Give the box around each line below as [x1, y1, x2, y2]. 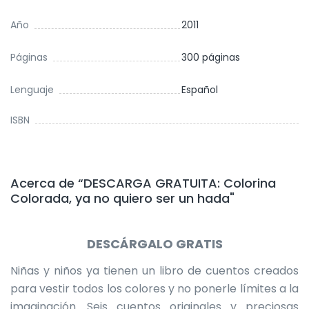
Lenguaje [10, 83, 54, 97]
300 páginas [181, 50, 240, 65]
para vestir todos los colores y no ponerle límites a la [10, 281, 299, 297]
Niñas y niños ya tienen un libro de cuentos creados [10, 263, 299, 279]
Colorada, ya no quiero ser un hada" [10, 190, 235, 208]
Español [181, 83, 218, 97]
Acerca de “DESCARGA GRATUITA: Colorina [10, 175, 276, 192]
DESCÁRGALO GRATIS [86, 235, 223, 253]
